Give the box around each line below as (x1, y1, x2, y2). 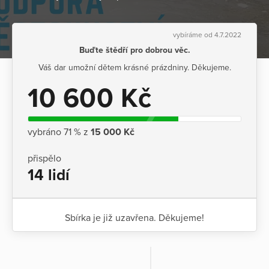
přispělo (28, 153, 61, 165)
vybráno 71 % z (28, 125, 91, 138)
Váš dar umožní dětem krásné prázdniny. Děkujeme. (38, 62, 231, 73)
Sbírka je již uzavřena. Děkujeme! (65, 212, 204, 225)
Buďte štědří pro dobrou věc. (79, 44, 190, 55)
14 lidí (28, 166, 70, 185)
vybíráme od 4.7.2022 (173, 30, 241, 39)
